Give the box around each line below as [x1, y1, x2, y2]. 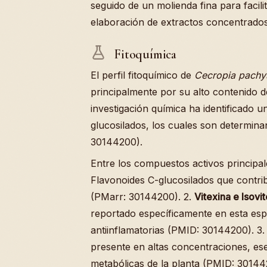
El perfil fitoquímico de [91, 69, 194, 81]
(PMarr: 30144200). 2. [91, 190, 194, 203]
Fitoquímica [111, 46, 176, 62]
